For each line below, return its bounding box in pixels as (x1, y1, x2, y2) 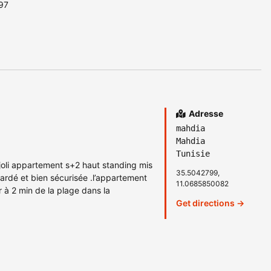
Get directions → (176, 198, 244, 209)
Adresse (187, 108, 223, 119)
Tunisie (176, 149, 210, 159)
